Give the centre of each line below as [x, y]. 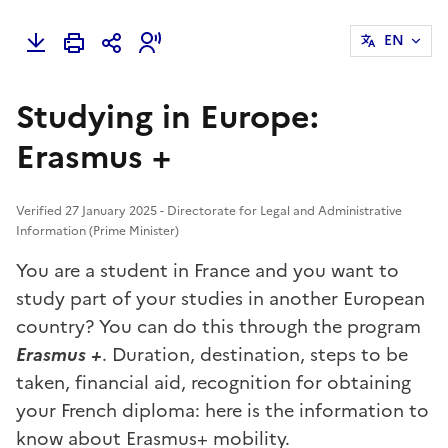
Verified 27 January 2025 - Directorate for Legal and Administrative [209, 210]
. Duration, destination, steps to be [255, 354]
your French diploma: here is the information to [222, 410]
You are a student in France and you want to [207, 270]
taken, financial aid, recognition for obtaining [213, 382]
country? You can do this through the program [218, 326]
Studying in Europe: [167, 116]
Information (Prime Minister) [97, 230]
